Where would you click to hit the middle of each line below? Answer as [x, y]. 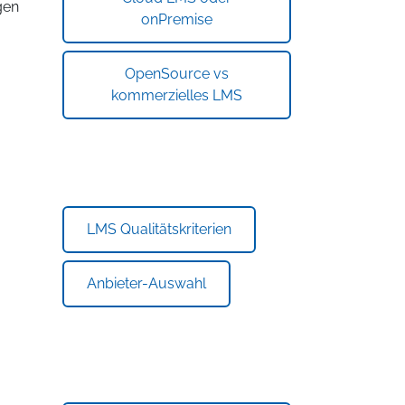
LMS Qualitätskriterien [159, 229]
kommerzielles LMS [176, 95]
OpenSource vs [176, 74]
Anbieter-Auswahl [146, 283]
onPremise [176, 19]
